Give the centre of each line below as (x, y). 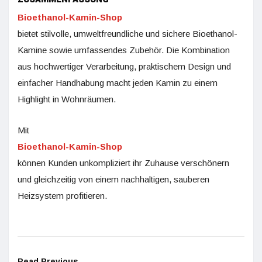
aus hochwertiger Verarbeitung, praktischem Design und (124, 66)
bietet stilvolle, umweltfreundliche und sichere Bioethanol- (127, 34)
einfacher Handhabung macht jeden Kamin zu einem (118, 83)
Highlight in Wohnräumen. (67, 99)
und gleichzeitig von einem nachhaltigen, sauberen (113, 179)
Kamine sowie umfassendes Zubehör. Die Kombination (124, 50)
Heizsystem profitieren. (62, 196)
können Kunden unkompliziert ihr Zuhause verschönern (123, 163)
